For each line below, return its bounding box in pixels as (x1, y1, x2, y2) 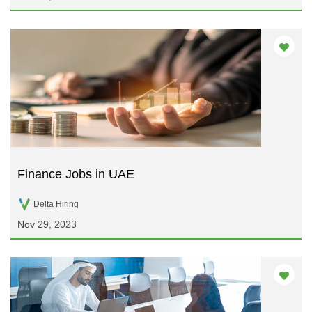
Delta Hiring (33, 198, 79, 209)
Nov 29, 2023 (17, 219, 77, 230)
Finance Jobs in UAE (17, 167, 134, 181)
